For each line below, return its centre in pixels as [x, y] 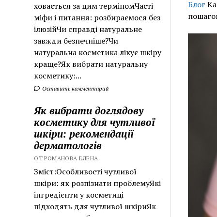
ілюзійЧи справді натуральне [88, 29]
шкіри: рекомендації [84, 133]
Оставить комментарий [75, 88]
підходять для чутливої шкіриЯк [95, 206]
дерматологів [68, 145]
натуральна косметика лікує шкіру [98, 52]
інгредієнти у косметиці [79, 194]
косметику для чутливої [95, 122]
